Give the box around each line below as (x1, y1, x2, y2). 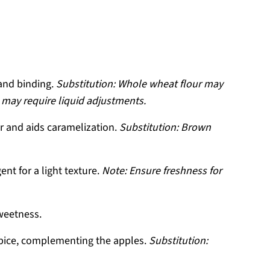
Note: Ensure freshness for (102, 163, 222, 178)
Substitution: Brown (119, 120, 211, 135)
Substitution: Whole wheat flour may (56, 77, 223, 92)
